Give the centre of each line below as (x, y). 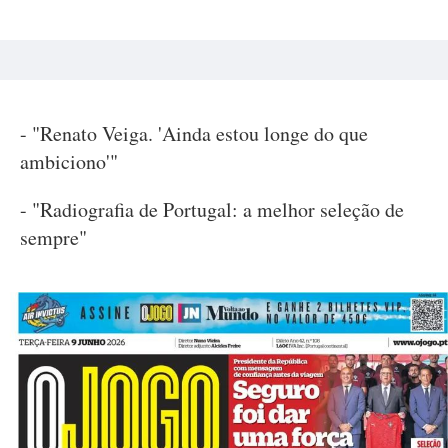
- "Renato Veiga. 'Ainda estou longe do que (194, 134)
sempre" (53, 238)
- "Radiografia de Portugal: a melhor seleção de (212, 210)
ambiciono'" (69, 162)
